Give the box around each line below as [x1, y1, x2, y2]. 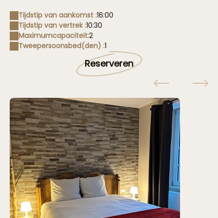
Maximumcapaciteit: [18, 31, 89, 40]
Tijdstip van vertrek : [18, 20, 86, 30]
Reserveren [85, 57, 133, 70]
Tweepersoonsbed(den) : [18, 41, 105, 51]
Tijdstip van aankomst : [18, 10, 97, 20]
